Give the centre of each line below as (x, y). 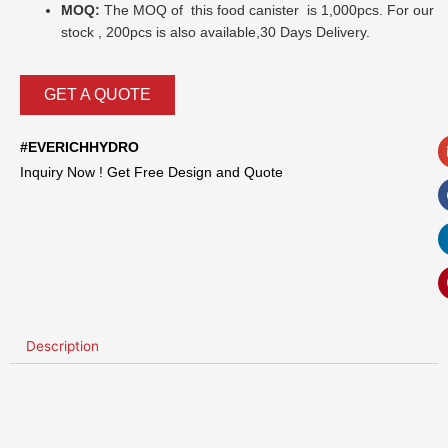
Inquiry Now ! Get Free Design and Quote (151, 171)
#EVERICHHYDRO (79, 146)
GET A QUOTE (97, 94)
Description (63, 346)
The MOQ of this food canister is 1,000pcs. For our (267, 10)
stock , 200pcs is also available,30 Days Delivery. (216, 32)
